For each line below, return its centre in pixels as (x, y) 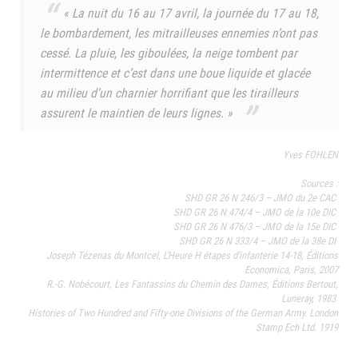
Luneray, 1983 (310, 298)
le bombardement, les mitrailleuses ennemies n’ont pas (179, 32)
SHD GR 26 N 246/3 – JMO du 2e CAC (260, 197)
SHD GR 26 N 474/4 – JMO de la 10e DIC (256, 211)
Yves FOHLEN (310, 154)
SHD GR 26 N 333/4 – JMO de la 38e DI (259, 240)
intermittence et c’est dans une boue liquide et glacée (175, 72)
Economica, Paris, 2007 (291, 269)
